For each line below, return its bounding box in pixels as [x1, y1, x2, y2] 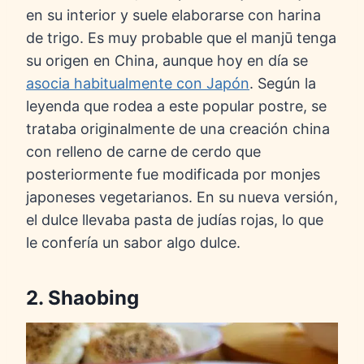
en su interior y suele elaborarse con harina [26, 6, 321, 24]
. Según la [249, 75, 316, 93]
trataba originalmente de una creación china [26, 120, 330, 138]
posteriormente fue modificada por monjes [26, 166, 320, 184]
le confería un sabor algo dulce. [26, 234, 240, 252]
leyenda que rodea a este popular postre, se [26, 97, 327, 115]
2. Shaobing [26, 286, 139, 310]
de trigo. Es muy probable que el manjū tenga [26, 29, 336, 47]
